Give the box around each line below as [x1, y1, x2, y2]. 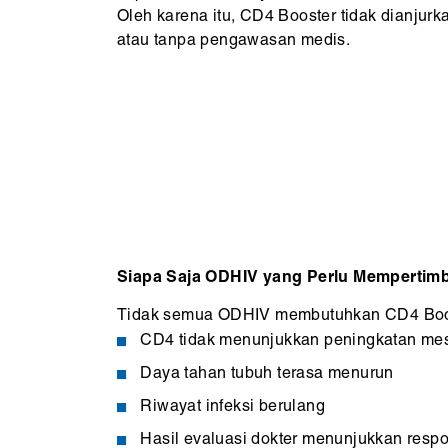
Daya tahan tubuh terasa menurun [140, 365, 394, 383]
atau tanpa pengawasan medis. [117, 33, 351, 50]
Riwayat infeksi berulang [140, 398, 326, 416]
